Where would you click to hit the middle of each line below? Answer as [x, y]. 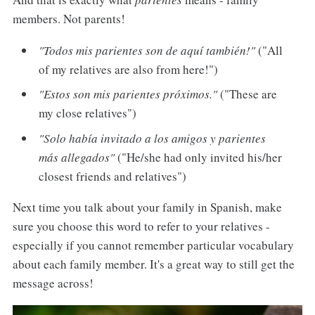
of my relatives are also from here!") [129, 69]
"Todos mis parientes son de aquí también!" [147, 50]
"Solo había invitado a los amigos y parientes [153, 138]
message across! [53, 283]
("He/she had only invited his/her [199, 157]
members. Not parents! [69, 18]
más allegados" [77, 157]
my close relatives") [88, 113]
